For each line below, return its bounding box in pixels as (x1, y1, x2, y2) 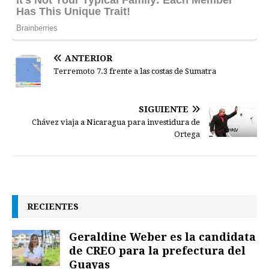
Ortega (174, 130, 200, 139)
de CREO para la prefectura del (69, 243, 246, 258)
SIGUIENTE (139, 104, 189, 115)
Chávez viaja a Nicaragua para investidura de (32, 118, 200, 127)
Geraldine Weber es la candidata (69, 229, 256, 244)
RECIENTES (27, 201, 79, 213)
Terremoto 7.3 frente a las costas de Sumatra (53, 66, 216, 76)
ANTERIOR (65, 53, 112, 63)
